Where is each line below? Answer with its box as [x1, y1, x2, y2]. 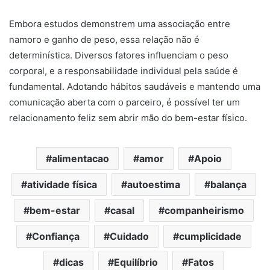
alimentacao [51, 152, 109, 165]
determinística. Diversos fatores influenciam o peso [9, 49, 228, 61]
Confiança [31, 230, 80, 243]
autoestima [127, 178, 180, 191]
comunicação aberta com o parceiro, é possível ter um [9, 96, 240, 108]
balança [210, 178, 246, 191]
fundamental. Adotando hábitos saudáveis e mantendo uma [9, 81, 260, 93]
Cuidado [109, 230, 149, 243]
